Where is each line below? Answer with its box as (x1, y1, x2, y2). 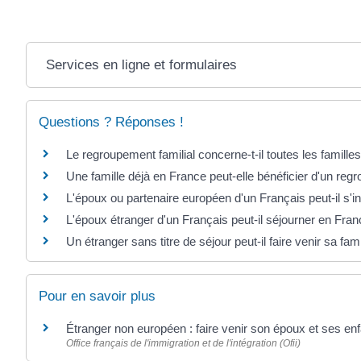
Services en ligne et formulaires (45, 56, 237, 73)
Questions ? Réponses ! (39, 114, 184, 130)
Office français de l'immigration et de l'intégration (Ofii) (66, 337, 301, 349)
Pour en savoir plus (39, 288, 156, 304)
